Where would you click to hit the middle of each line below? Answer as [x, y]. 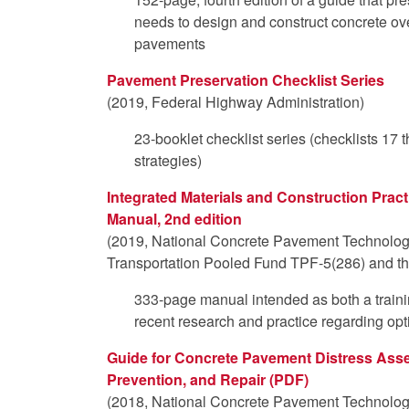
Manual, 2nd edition [174, 218]
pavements [170, 43]
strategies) [168, 160]
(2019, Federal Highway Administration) [236, 101]
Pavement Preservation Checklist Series [246, 79]
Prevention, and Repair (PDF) [208, 379]
